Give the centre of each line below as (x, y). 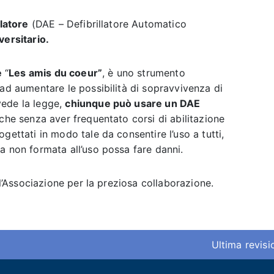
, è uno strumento (144, 73)
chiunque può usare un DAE (133, 103)
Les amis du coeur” (56, 73)
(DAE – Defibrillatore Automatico (107, 24)
